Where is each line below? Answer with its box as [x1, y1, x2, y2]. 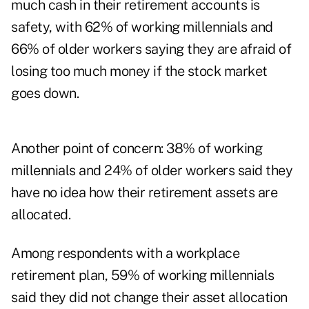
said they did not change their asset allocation [11, 289, 288, 306]
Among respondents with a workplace [11, 245, 239, 262]
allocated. [11, 206, 70, 223]
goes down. [11, 85, 79, 102]
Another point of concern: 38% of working [11, 140, 262, 157]
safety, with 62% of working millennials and [11, 19, 273, 36]
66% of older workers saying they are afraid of [11, 41, 291, 58]
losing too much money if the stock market [11, 63, 268, 80]
